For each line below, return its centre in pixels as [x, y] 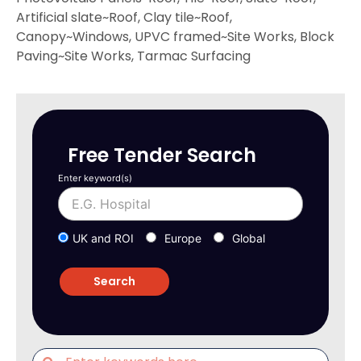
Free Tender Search [162, 155]
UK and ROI [103, 239]
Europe [183, 239]
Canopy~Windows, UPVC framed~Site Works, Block [175, 36]
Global [249, 239]
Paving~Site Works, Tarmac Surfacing [133, 56]
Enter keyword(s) [95, 178]
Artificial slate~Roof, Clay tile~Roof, [124, 17]
